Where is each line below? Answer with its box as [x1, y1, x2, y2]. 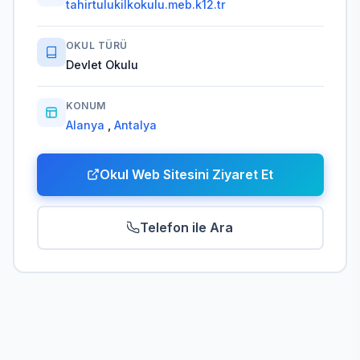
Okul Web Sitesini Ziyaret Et [100, 166, 273, 182]
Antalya [113, 118, 157, 133]
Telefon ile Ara [140, 219, 233, 235]
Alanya [65, 118, 108, 133]
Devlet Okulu [65, 58, 138, 72]
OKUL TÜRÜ [65, 39, 128, 52]
